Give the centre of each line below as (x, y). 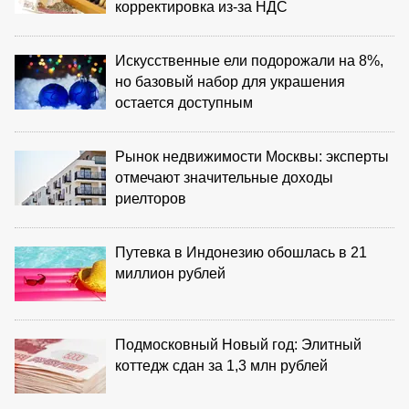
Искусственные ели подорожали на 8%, (249, 60)
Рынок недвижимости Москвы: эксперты (252, 156)
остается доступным (184, 102)
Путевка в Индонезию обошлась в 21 (241, 252)
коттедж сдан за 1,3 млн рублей (221, 365)
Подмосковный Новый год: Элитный (238, 344)
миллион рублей (170, 273)
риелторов (151, 198)
